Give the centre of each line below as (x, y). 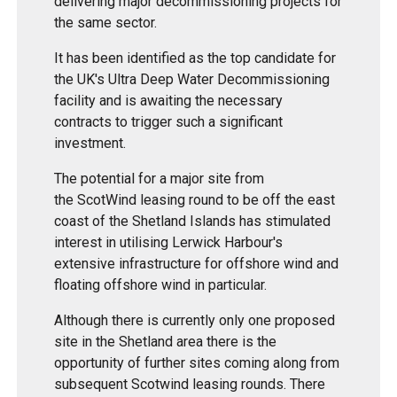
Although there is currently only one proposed (195, 321)
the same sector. (106, 23)
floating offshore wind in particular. (161, 285)
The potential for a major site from (160, 179)
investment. (90, 144)
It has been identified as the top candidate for (195, 58)
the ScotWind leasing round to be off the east (195, 200)
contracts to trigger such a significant (169, 122)
